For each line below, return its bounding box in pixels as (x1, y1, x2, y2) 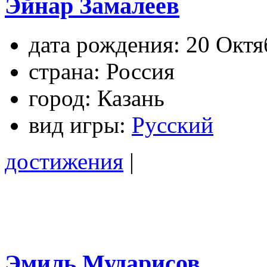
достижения (5, 148, 123, 175)
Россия (100, 58, 175, 85)
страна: (29, 58, 100, 85)
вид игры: (29, 112, 126, 138)
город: (29, 85, 91, 111)
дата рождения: (29, 32, 180, 58)
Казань (91, 85, 164, 111)
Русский (132, 112, 213, 138)
